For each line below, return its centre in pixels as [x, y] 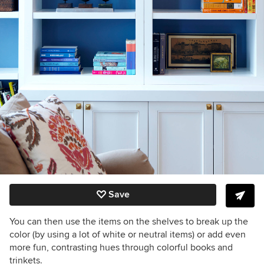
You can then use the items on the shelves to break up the [129, 221]
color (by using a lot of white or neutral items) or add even [128, 234]
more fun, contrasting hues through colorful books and [121, 247]
